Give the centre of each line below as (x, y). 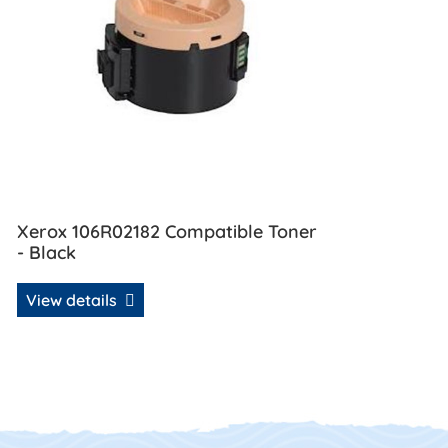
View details (73, 299)
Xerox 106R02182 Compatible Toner (167, 232)
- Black (46, 253)
